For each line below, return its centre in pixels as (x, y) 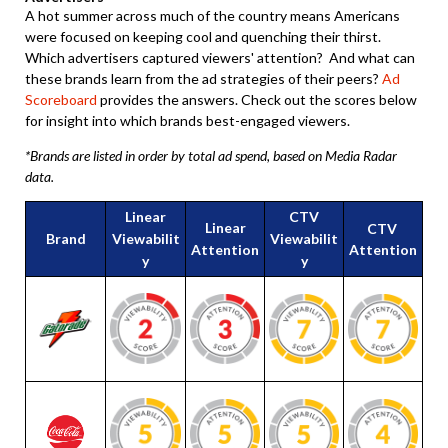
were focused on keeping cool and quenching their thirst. (203, 36)
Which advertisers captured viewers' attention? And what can (220, 57)
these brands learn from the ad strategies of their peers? (203, 78)
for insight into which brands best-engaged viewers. (187, 120)
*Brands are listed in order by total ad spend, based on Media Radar (211, 155)
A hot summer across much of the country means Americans (212, 15)
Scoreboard (61, 99)
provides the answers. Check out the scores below (257, 99)
